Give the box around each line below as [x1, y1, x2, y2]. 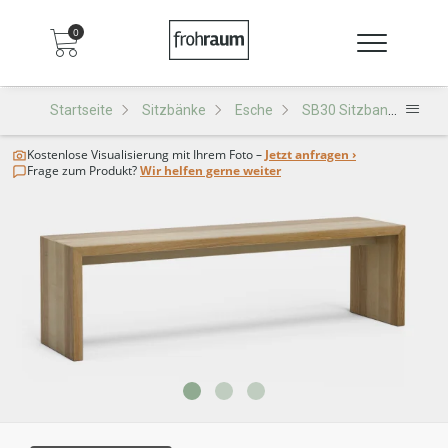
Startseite [50, 102, 113, 118]
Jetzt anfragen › [265, 146, 356, 163]
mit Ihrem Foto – [169, 146, 265, 163]
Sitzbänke [142, 102, 206, 118]
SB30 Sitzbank [302, 102, 388, 118]
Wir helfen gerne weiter [140, 162, 281, 179]
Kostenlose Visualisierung [27, 146, 169, 163]
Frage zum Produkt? [27, 162, 137, 179]
